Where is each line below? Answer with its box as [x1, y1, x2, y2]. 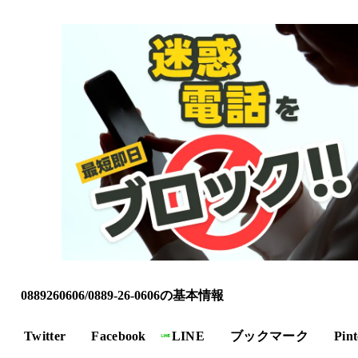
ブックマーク [230, 328, 309, 343]
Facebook [91, 328, 146, 343]
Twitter [24, 328, 66, 343]
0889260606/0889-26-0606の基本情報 [21, 288, 224, 302]
